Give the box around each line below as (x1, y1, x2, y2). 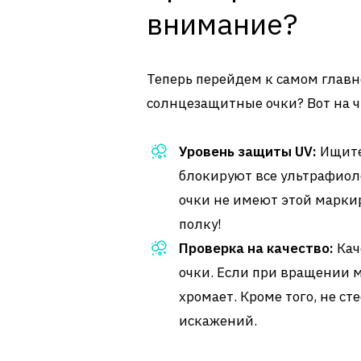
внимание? (147, 5, 297, 43)
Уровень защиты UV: (179, 143, 317, 160)
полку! (179, 215, 222, 233)
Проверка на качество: (179, 239, 334, 257)
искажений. (179, 312, 257, 330)
